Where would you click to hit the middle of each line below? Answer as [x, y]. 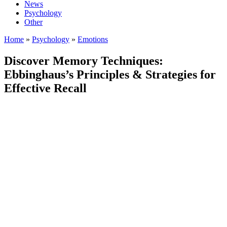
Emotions [93, 39]
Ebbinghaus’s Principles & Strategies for [110, 74]
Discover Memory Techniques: [84, 61]
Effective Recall [45, 88]
